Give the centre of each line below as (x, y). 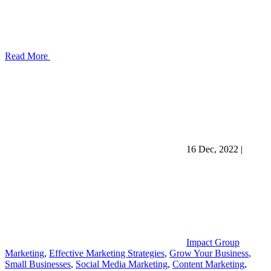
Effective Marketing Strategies (107, 253)
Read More (28, 56)
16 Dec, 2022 (214, 149)
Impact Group (213, 243)
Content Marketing (208, 264)
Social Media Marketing (122, 264)
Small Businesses (38, 264)
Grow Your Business (209, 253)
